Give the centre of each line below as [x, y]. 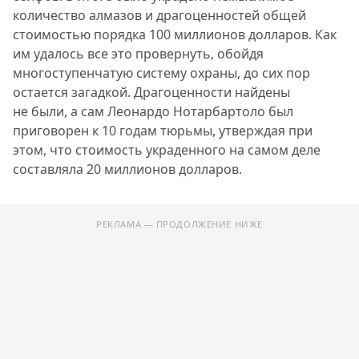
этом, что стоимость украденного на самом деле [167, 149]
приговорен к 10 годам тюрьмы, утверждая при [163, 130]
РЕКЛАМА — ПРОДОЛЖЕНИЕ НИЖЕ [179, 224]
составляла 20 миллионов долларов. [127, 169]
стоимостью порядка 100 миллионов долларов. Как [175, 34]
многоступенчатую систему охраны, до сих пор [161, 73]
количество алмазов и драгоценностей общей [159, 15]
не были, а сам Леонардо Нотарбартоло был [153, 111]
